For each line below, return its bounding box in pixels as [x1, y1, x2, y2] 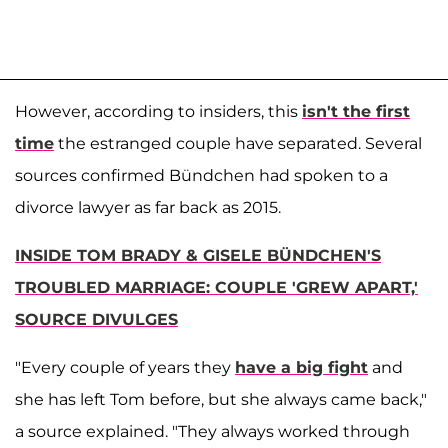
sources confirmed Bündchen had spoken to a [15, 166, 388, 186]
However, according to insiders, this [15, 102, 302, 122]
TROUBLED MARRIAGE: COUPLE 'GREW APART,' [15, 278, 418, 298]
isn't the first [302, 102, 410, 122]
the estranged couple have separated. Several [54, 134, 422, 154]
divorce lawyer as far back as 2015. [15, 198, 281, 218]
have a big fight [235, 358, 368, 378]
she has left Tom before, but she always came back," [15, 390, 427, 410]
